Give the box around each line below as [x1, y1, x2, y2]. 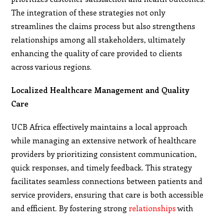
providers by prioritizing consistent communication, [11, 148, 197, 159]
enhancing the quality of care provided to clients [11, 47, 183, 58]
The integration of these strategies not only [11, 7, 166, 17]
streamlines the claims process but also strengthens [11, 20, 196, 31]
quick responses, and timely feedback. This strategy [11, 162, 192, 172]
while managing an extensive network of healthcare [11, 135, 197, 145]
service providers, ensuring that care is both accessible [11, 189, 204, 200]
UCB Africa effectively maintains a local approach [11, 121, 188, 132]
